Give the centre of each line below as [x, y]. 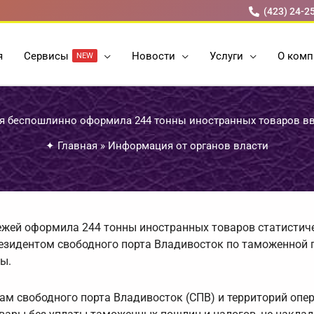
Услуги [226, 56]
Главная [77, 146]
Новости [153, 56]
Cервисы [46, 56]
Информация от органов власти [188, 146]
